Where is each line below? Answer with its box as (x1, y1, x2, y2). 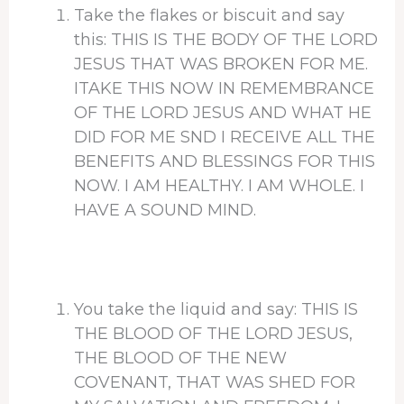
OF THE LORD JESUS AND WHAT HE (73, 103, 372, 124)
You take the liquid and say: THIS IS (73, 299, 358, 320)
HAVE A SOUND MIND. (73, 200, 256, 221)
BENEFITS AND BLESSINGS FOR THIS (73, 151, 375, 172)
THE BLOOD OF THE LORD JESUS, (73, 324, 353, 344)
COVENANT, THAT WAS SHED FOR (73, 372, 355, 393)
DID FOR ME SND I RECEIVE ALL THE (73, 127, 375, 148)
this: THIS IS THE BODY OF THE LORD (73, 30, 378, 50)
